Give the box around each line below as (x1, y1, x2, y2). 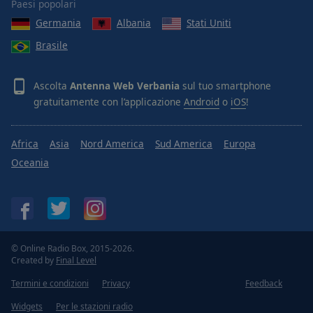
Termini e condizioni (11, 277, 89, 289)
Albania (117, 16, 151, 29)
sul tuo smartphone (180, 78, 271, 92)
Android (184, 94, 219, 108)
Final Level (56, 254, 96, 266)
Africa (11, 136, 38, 150)
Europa (224, 136, 256, 150)
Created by (11, 254, 56, 266)
